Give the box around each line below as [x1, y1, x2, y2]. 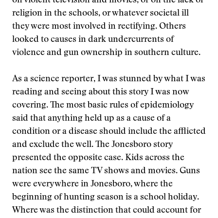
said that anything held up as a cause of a [12, 114, 171, 123]
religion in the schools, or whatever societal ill [12, 9, 189, 18]
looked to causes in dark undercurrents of [12, 36, 174, 44]
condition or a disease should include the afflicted [12, 127, 206, 136]
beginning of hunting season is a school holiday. [12, 193, 199, 202]
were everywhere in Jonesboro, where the [12, 180, 173, 189]
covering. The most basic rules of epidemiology [12, 101, 194, 110]
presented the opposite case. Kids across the [12, 154, 184, 163]
